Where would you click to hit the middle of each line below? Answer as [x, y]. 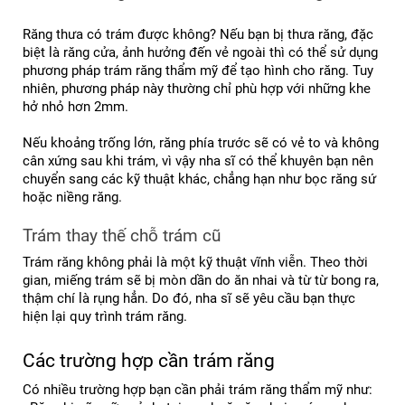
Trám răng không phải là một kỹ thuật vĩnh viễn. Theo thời [195, 262]
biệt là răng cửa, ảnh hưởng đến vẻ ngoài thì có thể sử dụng [200, 52]
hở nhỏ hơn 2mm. [75, 106]
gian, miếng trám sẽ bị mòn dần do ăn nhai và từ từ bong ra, [201, 280]
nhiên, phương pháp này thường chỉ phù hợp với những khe [197, 88]
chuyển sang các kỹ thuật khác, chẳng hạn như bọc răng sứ [199, 179]
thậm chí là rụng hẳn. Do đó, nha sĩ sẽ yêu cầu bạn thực [189, 298]
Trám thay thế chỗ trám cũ [122, 236]
